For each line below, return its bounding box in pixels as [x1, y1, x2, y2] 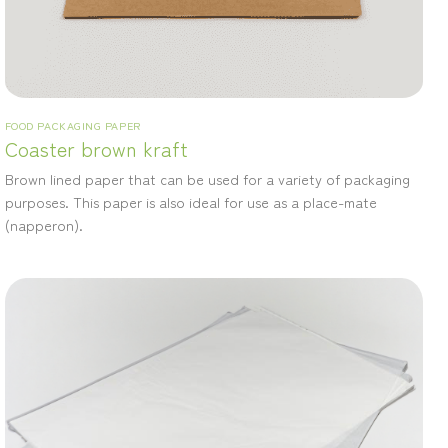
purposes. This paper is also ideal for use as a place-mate [4, 191, 377, 213]
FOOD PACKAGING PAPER [4, 117, 141, 134]
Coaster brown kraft [4, 134, 188, 164]
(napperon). [4, 214, 83, 236]
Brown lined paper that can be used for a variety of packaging [4, 168, 410, 190]
